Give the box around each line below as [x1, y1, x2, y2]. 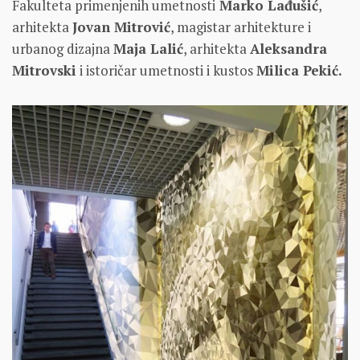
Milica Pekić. [256, 60, 342, 80]
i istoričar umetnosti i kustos [76, 60, 256, 80]
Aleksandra [250, 39, 327, 58]
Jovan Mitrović [72, 17, 170, 36]
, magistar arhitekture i [170, 17, 311, 36]
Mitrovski [12, 60, 76, 80]
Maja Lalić [113, 39, 183, 58]
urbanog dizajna [12, 39, 113, 58]
